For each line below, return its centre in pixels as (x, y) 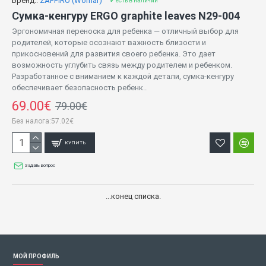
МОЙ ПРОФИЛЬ (36, 256)
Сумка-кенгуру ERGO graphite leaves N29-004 (126, 16)
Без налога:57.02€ (43, 121)
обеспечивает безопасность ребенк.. (79, 88)
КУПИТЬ (76, 142)
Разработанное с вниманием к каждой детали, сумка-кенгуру (123, 77)
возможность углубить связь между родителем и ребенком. (122, 65)
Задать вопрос (40, 166)
